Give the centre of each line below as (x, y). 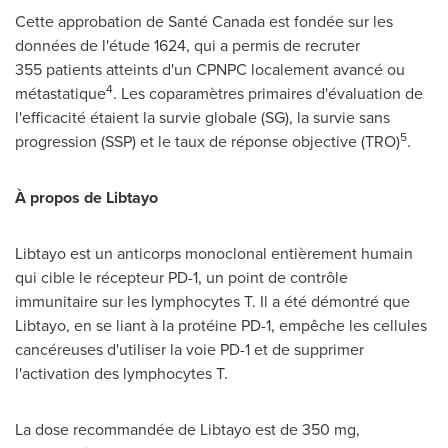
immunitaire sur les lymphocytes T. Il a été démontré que (212, 301)
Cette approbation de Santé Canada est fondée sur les (204, 21)
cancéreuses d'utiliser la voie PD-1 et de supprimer (189, 349)
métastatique (60, 93)
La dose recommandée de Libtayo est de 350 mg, (187, 429)
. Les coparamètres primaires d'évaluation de (268, 93)
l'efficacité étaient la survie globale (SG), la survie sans (202, 117)
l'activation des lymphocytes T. (121, 373)
